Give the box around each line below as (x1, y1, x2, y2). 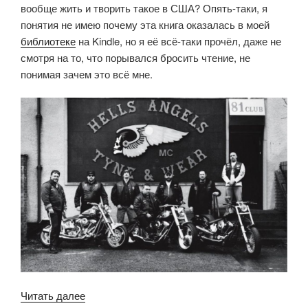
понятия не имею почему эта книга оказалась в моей (21, 16, 269, 32)
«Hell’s (85, 287, 115, 302)
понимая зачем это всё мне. (21, 66, 153, 81)
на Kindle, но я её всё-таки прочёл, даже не (76, 33, 281, 48)
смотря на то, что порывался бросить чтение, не (21, 49, 250, 65)
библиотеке (21, 33, 76, 48)
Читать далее (21, 288, 85, 303)
